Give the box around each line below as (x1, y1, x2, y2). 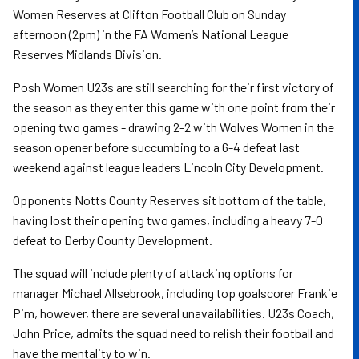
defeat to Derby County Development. (13, 232, 212, 248)
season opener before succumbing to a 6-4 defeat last (13, 139, 300, 155)
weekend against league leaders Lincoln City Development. (13, 159, 326, 175)
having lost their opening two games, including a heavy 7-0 (13, 212, 323, 228)
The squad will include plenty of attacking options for (13, 265, 293, 280)
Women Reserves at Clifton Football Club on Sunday (13, 6, 286, 22)
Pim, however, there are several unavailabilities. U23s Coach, (13, 305, 334, 321)
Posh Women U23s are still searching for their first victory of (13, 79, 334, 95)
